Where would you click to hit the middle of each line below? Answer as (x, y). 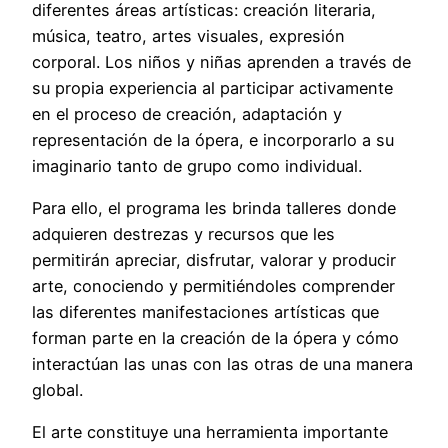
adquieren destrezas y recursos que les (183, 234)
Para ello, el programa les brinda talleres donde (214, 208)
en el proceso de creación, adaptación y (187, 113)
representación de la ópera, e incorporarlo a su (213, 139)
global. (57, 390)
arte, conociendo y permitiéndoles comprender (213, 286)
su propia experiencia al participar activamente (212, 87)
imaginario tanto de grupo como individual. (197, 165)
